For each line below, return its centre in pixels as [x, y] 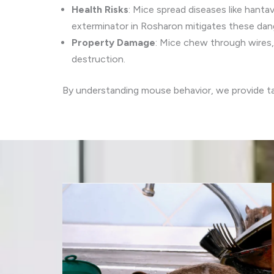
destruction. [98, 59]
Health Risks [100, 9]
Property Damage [113, 43]
